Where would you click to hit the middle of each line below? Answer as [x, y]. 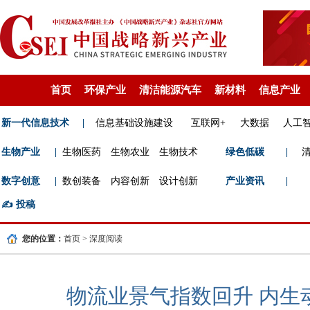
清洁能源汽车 [170, 90]
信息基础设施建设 [134, 123]
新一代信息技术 [35, 123]
